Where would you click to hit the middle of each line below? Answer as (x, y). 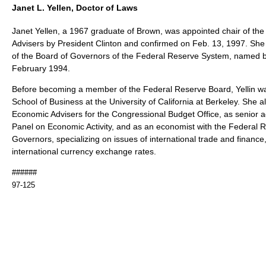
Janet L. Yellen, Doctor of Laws (75, 7)
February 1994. (41, 69)
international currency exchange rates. (84, 152)
